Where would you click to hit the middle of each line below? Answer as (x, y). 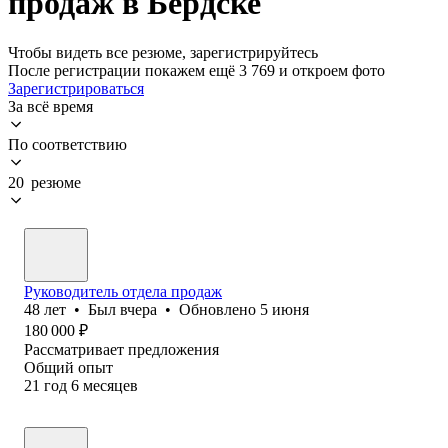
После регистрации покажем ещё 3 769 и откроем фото (196, 70)
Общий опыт (68, 367)
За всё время (50, 106)
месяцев (110, 385)
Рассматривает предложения (121, 349)
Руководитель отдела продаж (123, 291)
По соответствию (67, 144)
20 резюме (44, 182)
